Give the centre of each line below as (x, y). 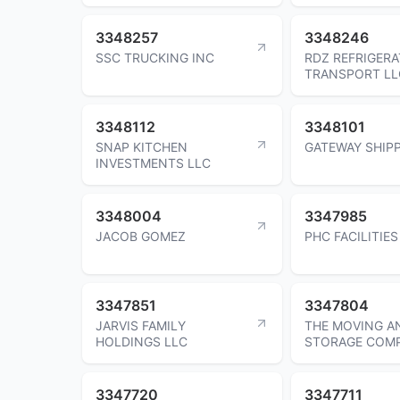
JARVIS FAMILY (141, 325)
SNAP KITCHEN (142, 146)
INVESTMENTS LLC (153, 162)
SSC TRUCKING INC (155, 57)
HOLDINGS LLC (142, 341)
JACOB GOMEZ (141, 236)
